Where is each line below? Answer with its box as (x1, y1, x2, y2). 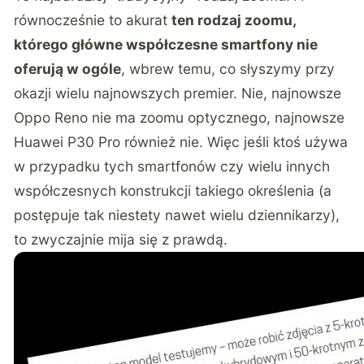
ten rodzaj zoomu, (171, 11, 297, 29)
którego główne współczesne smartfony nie (14, 36, 318, 54)
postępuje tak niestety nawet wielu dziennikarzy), (14, 206, 340, 224)
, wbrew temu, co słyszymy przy (121, 60, 336, 78)
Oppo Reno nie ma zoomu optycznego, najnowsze (14, 109, 345, 127)
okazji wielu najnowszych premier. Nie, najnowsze (14, 84, 342, 102)
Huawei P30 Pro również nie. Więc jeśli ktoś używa (14, 133, 349, 151)
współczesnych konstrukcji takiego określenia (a (14, 182, 332, 200)
